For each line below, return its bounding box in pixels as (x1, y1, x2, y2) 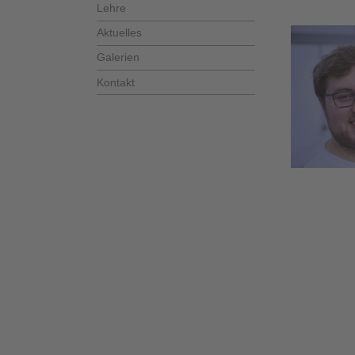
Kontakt (97, 75, 135, 89)
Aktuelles (97, 26, 142, 40)
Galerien (97, 51, 139, 64)
